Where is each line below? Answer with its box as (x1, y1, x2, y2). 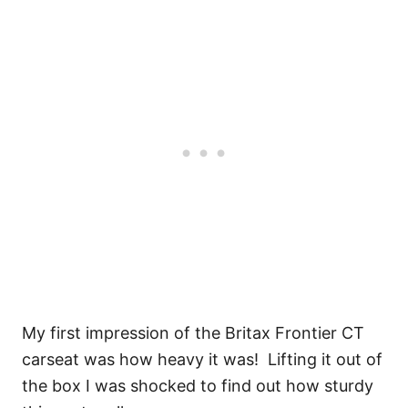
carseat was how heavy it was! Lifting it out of (22, 349, 382, 369)
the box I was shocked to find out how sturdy (22, 375, 373, 395)
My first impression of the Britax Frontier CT (22, 322, 364, 342)
